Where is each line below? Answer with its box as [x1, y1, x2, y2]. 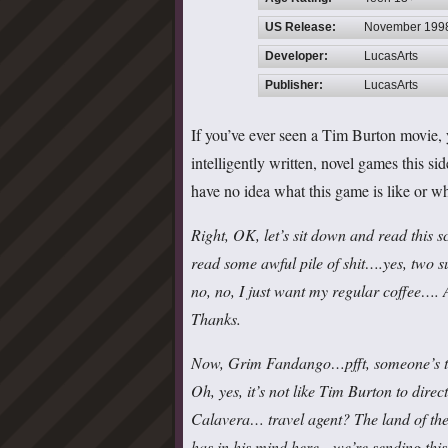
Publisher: [264, 77, 323, 92]
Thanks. [191, 307, 241, 329]
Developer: [264, 48, 328, 63]
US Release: [264, 19, 336, 34]
